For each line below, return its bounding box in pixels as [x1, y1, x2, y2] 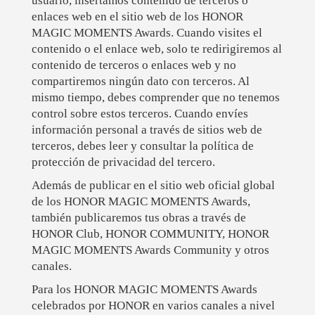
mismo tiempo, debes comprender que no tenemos [31, 91, 280, 105]
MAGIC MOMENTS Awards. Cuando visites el [31, 26, 262, 40]
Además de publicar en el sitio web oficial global [31, 179, 275, 193]
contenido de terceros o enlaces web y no [31, 58, 236, 72]
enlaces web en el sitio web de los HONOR [31, 10, 243, 24]
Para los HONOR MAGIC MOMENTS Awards [31, 283, 257, 297]
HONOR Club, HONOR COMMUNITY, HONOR [31, 227, 269, 241]
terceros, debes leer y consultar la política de [31, 139, 254, 153]
